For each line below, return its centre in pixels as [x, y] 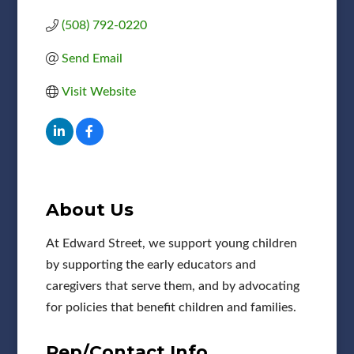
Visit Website [98, 91]
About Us [89, 209]
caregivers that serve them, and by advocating [172, 286]
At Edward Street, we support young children [171, 243]
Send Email [92, 58]
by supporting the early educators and [151, 264]
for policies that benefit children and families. [172, 307]
